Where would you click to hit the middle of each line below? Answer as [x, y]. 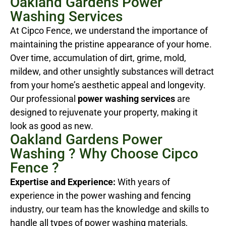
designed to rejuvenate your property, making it [104, 112]
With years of [143, 182]
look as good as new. [52, 126]
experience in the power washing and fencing [100, 195]
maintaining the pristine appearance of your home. [111, 44]
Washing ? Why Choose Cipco [104, 153]
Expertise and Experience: [63, 182]
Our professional [44, 98]
